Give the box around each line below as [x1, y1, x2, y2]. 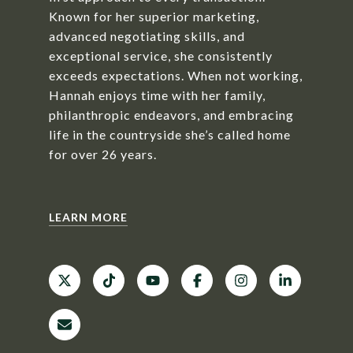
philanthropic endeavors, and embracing [48, 107, 294, 122]
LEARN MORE [48, 210, 128, 224]
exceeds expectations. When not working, [48, 68, 303, 83]
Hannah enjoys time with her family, [48, 87, 266, 102]
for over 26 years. [48, 147, 157, 162]
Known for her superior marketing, [48, 9, 259, 24]
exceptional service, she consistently [48, 48, 273, 63]
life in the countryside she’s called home [48, 127, 291, 142]
